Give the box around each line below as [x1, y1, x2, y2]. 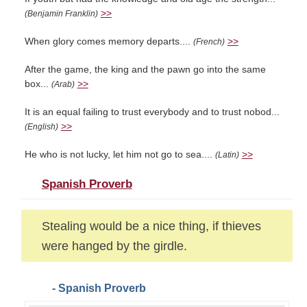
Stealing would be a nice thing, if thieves [41, 219, 261, 233]
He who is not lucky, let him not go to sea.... [24, 149, 215, 160]
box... [24, 79, 51, 89]
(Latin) [214, 150, 239, 160]
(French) [193, 37, 225, 47]
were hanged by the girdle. [41, 238, 187, 253]
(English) [24, 122, 58, 132]
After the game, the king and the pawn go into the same [24, 64, 266, 75]
